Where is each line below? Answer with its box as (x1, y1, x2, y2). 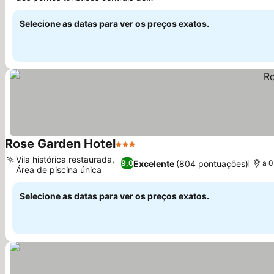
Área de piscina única (16, 165, 102, 175)
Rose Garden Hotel (5, 136, 116, 151)
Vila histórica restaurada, (16, 154, 114, 165)
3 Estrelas (115, 144, 161, 157)
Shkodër (16, 2, 50, 13)
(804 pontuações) (176, 158, 248, 169)
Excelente (133, 158, 174, 169)
